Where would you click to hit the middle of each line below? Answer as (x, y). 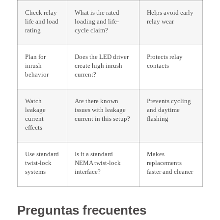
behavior (37, 74)
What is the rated (97, 13)
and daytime (163, 110)
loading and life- (97, 21)
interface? (88, 172)
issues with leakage (100, 110)
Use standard (42, 154)
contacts (158, 66)
